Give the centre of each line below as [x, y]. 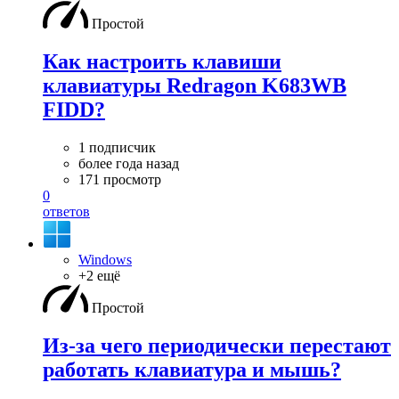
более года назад [129, 164]
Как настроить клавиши [162, 62]
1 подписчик [117, 148]
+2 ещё [99, 276]
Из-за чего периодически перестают [217, 345]
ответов [66, 212]
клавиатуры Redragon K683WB [195, 86]
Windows [105, 260]
